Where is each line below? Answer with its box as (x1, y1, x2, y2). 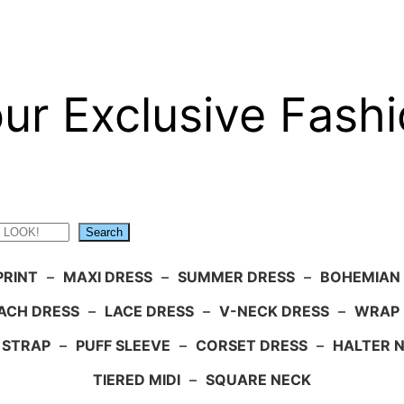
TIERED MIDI (93, 371, 180, 390)
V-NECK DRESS (219, 302, 329, 321)
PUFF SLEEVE (75, 336, 170, 355)
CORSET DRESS (195, 336, 308, 355)
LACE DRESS (105, 302, 194, 321)
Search (86, 225, 123, 240)
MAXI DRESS (63, 268, 152, 287)
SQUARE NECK (206, 371, 311, 390)
